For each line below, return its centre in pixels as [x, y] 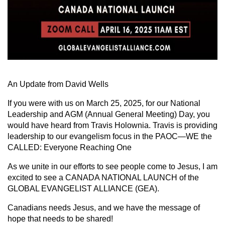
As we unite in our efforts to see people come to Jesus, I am [113, 166]
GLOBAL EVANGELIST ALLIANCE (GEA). [83, 189]
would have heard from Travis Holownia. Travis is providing [113, 125]
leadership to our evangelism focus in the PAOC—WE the [110, 136]
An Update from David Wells [58, 84]
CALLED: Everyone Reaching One [70, 147]
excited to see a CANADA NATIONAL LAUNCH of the [103, 178]
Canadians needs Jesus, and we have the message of [104, 208]
